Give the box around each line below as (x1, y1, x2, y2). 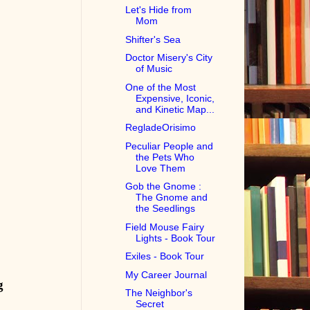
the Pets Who (136, 151, 195, 163)
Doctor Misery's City (125, 52, 213, 64)
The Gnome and (136, 192, 208, 203)
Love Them (136, 162, 186, 174)
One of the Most (125, 81, 197, 93)
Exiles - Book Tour (125, 250, 205, 262)
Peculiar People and (125, 140, 214, 152)
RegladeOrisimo (125, 122, 197, 134)
